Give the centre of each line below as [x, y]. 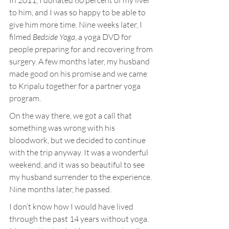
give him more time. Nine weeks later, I [76, 25]
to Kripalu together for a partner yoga [76, 86]
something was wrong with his [63, 128]
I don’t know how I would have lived [72, 207]
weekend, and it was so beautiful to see [78, 165]
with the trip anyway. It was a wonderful [79, 152]
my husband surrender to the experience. [81, 177]
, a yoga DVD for [104, 37]
